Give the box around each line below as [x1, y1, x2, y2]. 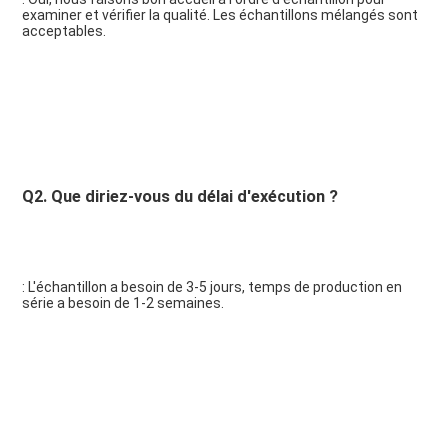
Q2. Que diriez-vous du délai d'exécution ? [21, 187, 338, 207]
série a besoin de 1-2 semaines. [21, 295, 224, 312]
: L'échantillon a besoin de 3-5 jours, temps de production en [21, 279, 402, 296]
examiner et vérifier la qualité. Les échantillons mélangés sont [21, 7, 418, 24]
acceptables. [21, 23, 106, 40]
